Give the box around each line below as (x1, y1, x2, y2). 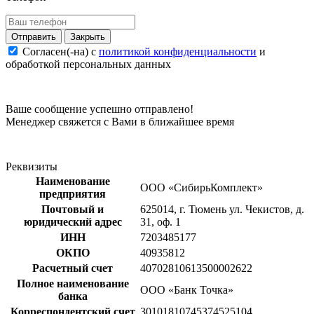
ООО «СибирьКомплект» (140, 182, 263, 194)
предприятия (39, 188, 106, 200)
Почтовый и (41, 203, 104, 216)
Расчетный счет (32, 262, 113, 275)
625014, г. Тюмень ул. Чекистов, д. (140, 203, 304, 216)
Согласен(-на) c (22, 46, 99, 58)
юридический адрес (23, 216, 122, 228)
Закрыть (70, 32, 105, 43)
